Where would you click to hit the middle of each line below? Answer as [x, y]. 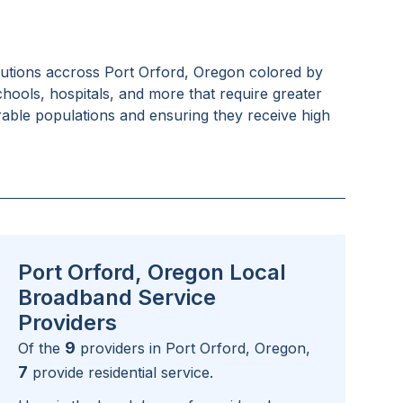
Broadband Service [117, 298]
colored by [284, 72]
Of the [39, 349]
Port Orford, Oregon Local [152, 273]
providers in [123, 349]
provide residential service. [123, 373]
